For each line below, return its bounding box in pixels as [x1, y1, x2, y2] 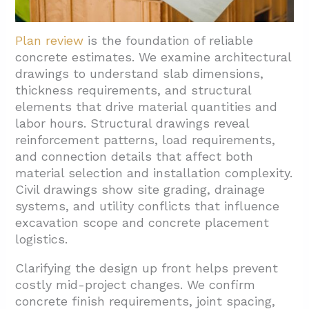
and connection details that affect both [15, 149, 254, 164]
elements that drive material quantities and [15, 99, 278, 114]
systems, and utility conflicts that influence [15, 199, 280, 214]
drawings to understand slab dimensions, [15, 66, 264, 81]
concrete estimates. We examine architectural [15, 50, 292, 65]
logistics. [15, 232, 68, 247]
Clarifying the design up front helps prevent [15, 261, 279, 276]
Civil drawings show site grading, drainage [15, 182, 266, 197]
